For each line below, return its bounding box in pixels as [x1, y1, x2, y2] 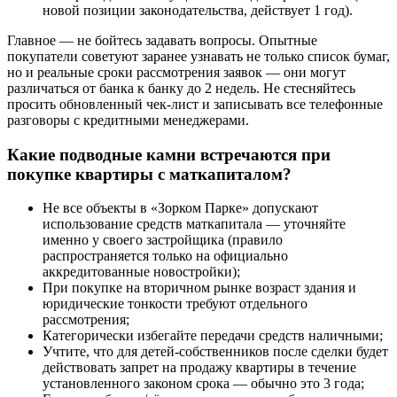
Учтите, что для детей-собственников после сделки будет [43, 344, 388, 360]
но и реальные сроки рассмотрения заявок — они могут [7, 64, 346, 80]
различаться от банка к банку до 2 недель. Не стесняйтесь [7, 80, 355, 96]
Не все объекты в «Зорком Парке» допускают [43, 200, 318, 216]
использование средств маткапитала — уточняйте [43, 216, 346, 232]
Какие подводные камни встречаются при [7, 144, 331, 164]
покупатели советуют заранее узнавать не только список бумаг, [7, 48, 390, 64]
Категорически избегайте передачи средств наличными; [43, 328, 383, 344]
